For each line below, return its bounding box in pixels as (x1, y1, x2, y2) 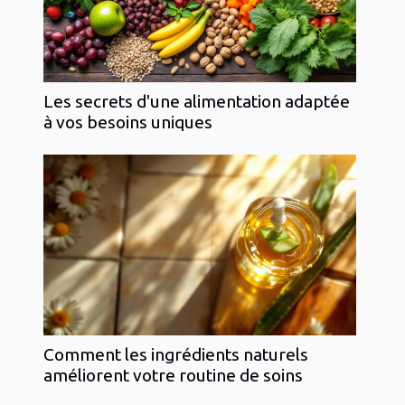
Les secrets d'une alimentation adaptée (43, 90, 350, 111)
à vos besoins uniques (43, 111, 212, 132)
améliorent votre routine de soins (43, 364, 303, 385)
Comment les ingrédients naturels (43, 344, 308, 364)
